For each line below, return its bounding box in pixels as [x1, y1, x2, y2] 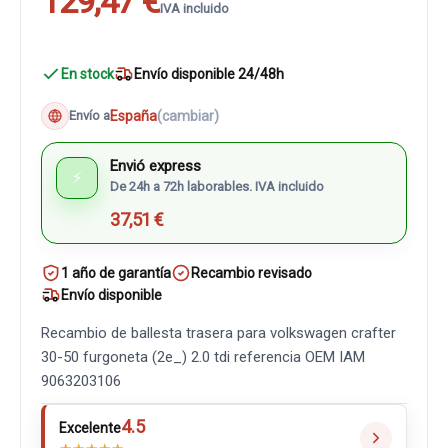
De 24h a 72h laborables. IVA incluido [110, 179, 324, 194]
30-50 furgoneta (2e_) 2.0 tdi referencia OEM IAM [41, 348, 365, 366]
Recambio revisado [191, 265, 312, 281]
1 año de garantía [61, 265, 171, 281]
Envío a [69, 108, 110, 123]
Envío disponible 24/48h [134, 66, 284, 82]
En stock [61, 66, 114, 82]
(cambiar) [157, 107, 219, 124]
